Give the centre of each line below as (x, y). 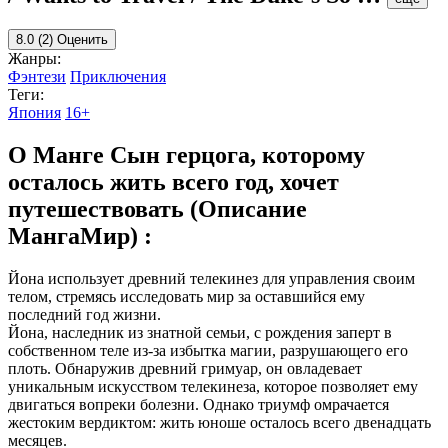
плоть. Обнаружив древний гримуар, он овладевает (185, 368)
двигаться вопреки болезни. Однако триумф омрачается (198, 404)
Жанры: (34, 58)
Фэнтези (37, 76)
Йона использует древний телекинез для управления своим (211, 278)
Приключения (118, 76)
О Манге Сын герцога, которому (186, 154)
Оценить (82, 39)
